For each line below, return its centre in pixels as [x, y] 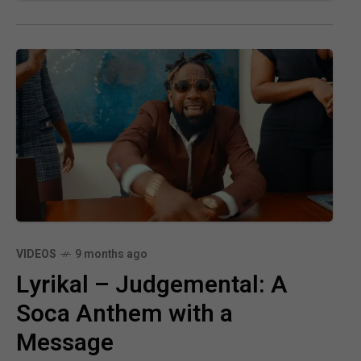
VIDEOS [36, 254]
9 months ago [111, 254]
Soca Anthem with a [124, 314]
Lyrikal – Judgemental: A [152, 285]
